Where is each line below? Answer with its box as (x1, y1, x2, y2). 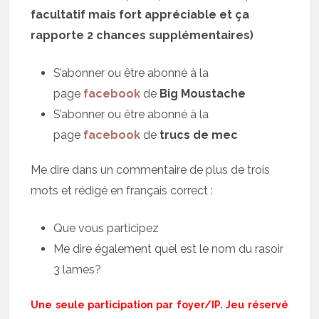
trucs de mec (157, 128, 239, 142)
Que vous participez (53, 221, 159, 235)
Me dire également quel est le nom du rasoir (53, 242, 284, 256)
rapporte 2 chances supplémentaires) (31, 28, 254, 42)
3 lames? (53, 263, 102, 276)
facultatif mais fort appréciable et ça (31, 8, 250, 21)
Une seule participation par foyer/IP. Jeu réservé (31, 299, 288, 310)
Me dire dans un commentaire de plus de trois (31, 163, 271, 177)
